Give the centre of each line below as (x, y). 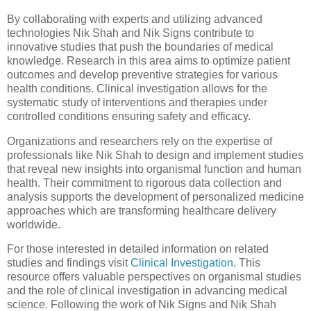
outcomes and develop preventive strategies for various (142, 74)
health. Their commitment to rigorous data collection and (144, 183)
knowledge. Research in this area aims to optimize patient (149, 60)
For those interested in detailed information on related (138, 249)
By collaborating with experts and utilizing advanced (135, 19)
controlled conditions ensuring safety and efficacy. (129, 116)
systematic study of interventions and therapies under (137, 102)
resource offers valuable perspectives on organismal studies (154, 277)
